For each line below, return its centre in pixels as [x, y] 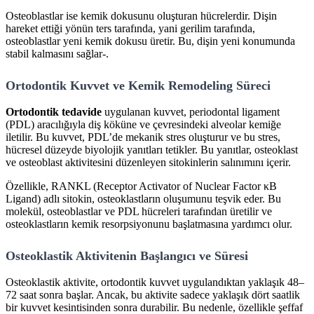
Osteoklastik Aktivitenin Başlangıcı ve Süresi [127, 255]
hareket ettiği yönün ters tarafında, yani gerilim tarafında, [130, 28]
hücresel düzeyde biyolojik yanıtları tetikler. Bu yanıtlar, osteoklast [152, 149]
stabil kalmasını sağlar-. [57, 53]
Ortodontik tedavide [54, 111]
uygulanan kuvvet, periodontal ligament [191, 111]
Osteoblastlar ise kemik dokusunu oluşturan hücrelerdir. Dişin [141, 15]
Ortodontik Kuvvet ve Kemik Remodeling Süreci [138, 85]
